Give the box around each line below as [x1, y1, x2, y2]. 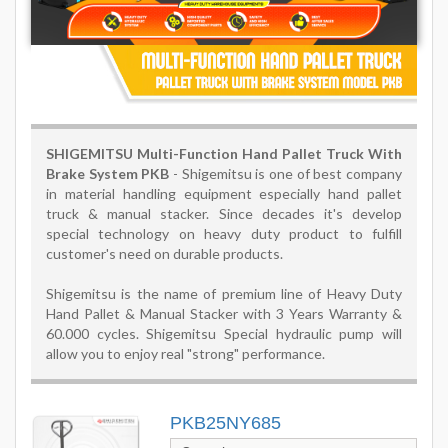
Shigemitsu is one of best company [181, 165, 403, 183]
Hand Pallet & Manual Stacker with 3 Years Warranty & [46, 305, 402, 323]
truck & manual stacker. [46, 205, 219, 223]
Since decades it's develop [218, 205, 403, 223]
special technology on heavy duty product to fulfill [46, 225, 402, 243]
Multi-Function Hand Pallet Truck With [137, 145, 402, 163]
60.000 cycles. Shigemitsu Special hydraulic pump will [46, 325, 402, 343]
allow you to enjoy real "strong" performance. [46, 345, 325, 363]
